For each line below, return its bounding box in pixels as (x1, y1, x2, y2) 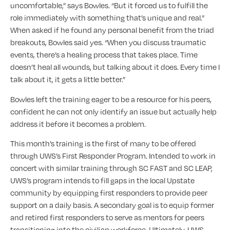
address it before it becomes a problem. (10, 119, 146, 128)
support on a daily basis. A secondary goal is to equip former (10, 200, 214, 210)
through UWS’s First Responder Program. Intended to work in (10, 151, 216, 161)
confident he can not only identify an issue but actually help (10, 106, 217, 116)
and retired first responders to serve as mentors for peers (10, 213, 204, 222)
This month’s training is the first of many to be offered (10, 139, 196, 148)
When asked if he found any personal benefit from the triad (10, 25, 214, 35)
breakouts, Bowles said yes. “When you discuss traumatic (10, 37, 206, 47)
